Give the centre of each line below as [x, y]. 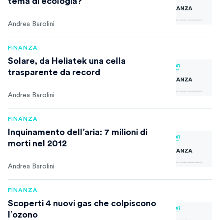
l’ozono [23, 215]
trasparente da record [54, 72]
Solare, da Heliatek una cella [67, 61]
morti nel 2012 [37, 143]
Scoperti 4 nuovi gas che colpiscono [82, 203]
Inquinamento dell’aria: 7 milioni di [78, 132]
